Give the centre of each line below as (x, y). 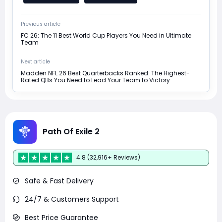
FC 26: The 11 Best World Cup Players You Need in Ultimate (106, 35)
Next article (35, 61)
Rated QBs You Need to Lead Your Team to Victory (95, 80)
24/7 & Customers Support (72, 199)
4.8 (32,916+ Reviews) (108, 158)
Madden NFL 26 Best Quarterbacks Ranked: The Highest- (105, 73)
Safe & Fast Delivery (59, 181)
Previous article (41, 24)
